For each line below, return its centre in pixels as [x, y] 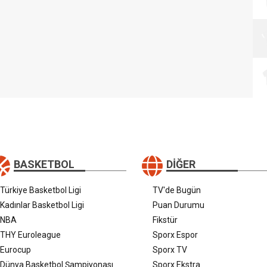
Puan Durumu [178, 205]
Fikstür [165, 220]
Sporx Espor [175, 235]
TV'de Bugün [177, 190]
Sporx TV [170, 249]
